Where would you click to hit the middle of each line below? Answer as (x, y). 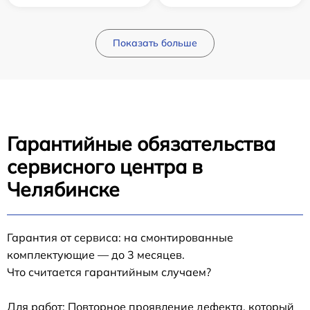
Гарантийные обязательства (141, 144)
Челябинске (63, 190)
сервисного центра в (105, 167)
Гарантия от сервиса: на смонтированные (120, 238)
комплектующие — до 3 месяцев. (96, 255)
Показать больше (155, 43)
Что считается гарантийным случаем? (109, 272)
